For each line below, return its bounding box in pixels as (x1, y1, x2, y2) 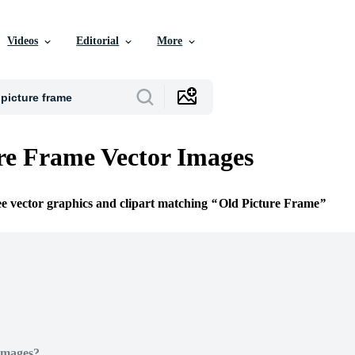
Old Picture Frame (219, 197, 319, 211)
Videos (7, 35, 39, 47)
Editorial (76, 35, 120, 47)
